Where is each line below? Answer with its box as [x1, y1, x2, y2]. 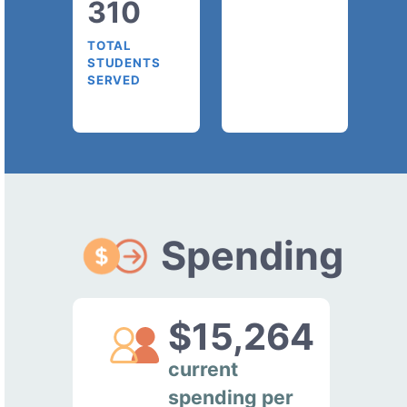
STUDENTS [87, 55, 161, 70]
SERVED [87, 72, 141, 87]
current [168, 356, 239, 381]
